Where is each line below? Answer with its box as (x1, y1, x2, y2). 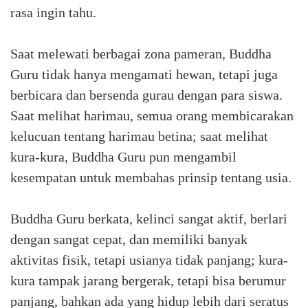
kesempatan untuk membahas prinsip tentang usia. (10, 170, 291, 185)
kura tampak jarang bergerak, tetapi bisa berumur (10, 273, 286, 288)
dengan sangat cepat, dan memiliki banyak (10, 232, 247, 247)
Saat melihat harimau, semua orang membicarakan (10, 108, 294, 123)
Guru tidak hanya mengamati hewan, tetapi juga (10, 67, 278, 82)
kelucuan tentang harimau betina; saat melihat (10, 129, 268, 144)
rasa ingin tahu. (10, 5, 96, 20)
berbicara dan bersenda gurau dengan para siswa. (10, 87, 283, 102)
